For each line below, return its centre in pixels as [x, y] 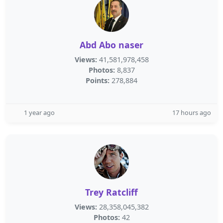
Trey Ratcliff [111, 192]
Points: [98, 80]
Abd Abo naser [111, 45]
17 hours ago [192, 112]
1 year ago [39, 112]
